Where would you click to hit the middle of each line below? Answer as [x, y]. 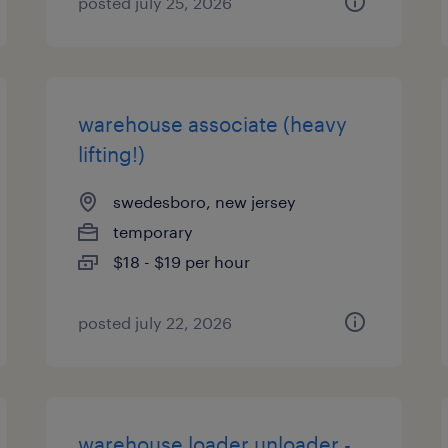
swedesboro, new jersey [205, 201]
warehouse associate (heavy [213, 124]
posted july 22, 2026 [155, 322]
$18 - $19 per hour [182, 261]
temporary [153, 231]
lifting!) [112, 154]
